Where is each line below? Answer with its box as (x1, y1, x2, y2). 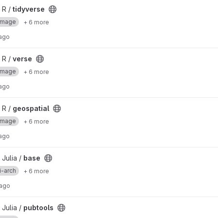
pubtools (23, 203, 54, 212)
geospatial (13, 104, 49, 112)
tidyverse (13, 5, 45, 13)
